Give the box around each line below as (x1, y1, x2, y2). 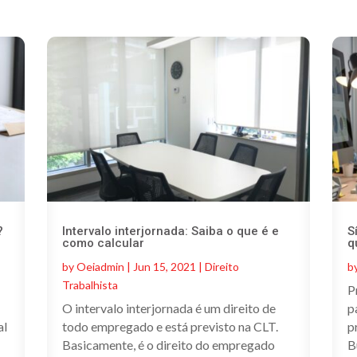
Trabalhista (61, 277, 118, 292)
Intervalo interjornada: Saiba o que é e (61, 223, 279, 238)
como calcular (61, 235, 144, 250)
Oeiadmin (76, 259, 124, 273)
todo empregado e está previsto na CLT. (61, 318, 280, 334)
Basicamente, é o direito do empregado (61, 336, 275, 352)
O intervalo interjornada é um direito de (61, 300, 276, 316)
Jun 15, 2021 (132, 259, 196, 273)
